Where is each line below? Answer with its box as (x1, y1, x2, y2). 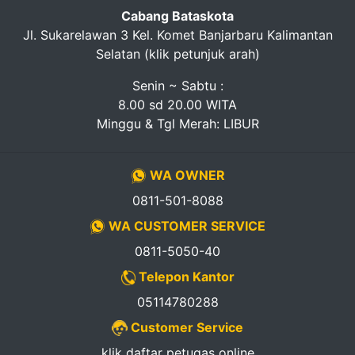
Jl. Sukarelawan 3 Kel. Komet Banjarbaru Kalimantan (22, 26, 333, 43)
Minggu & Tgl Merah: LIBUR (96, 115, 259, 132)
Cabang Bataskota (121, 7, 234, 24)
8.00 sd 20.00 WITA (118, 96, 237, 113)
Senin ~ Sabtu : (132, 77, 223, 94)
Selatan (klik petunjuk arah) (95, 45, 260, 62)
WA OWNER (146, 166, 225, 183)
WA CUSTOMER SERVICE (105, 217, 265, 234)
